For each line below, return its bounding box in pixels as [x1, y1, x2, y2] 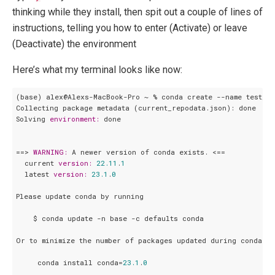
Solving [15, 114, 50, 123]
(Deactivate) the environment [12, 37, 136, 50]
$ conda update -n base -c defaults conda [15, 213, 204, 223]
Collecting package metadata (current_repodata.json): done [15, 103, 256, 112]
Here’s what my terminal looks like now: [12, 64, 182, 76]
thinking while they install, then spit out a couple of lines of [12, 6, 263, 18]
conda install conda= [15, 257, 123, 267]
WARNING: [33, 147, 68, 157]
